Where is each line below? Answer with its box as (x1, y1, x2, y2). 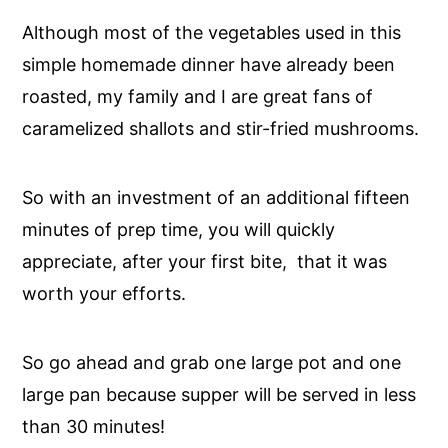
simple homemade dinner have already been (22, 53, 396, 75)
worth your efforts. (22, 282, 187, 304)
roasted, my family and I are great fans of (22, 85, 374, 107)
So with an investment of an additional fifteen (22, 186, 411, 208)
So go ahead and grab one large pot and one (22, 351, 402, 373)
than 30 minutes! (22, 415, 166, 437)
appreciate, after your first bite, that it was (22, 250, 388, 272)
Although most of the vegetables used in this (22, 21, 402, 43)
